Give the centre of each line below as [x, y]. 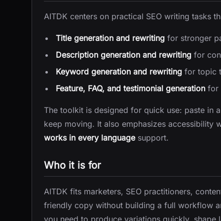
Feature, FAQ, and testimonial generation [130, 88]
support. [152, 138]
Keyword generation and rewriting [119, 72]
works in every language [90, 138]
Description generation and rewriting [124, 55]
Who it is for [73, 165]
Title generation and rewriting [110, 38]
